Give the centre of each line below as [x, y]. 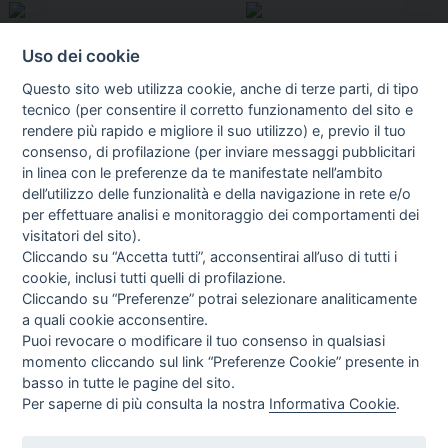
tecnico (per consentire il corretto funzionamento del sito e [218, 109]
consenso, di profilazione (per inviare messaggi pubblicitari [219, 151]
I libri [38, 199]
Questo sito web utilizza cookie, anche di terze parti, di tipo [221, 88]
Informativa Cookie [333, 403]
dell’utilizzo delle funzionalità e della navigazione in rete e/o [217, 193]
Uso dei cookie [81, 55]
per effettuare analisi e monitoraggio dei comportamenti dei [221, 214]
